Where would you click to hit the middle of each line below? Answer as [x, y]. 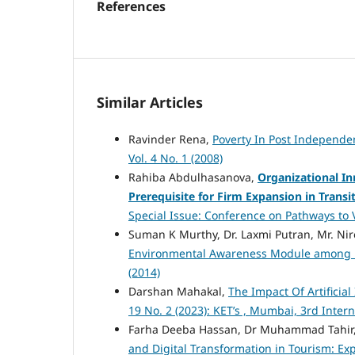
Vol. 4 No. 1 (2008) [176, 158]
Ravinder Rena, [170, 139]
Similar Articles [150, 103]
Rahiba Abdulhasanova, [193, 177]
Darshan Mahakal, [178, 292]
